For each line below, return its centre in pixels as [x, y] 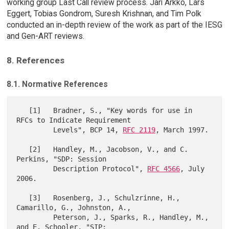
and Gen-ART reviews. [45, 36]
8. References [35, 61]
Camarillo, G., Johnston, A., [74, 207]
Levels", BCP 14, [88, 130]
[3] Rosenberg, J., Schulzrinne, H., [23, 198]
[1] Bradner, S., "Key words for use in [23, 110]
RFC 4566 [164, 168]
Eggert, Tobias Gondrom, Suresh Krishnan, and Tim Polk [104, 14]
